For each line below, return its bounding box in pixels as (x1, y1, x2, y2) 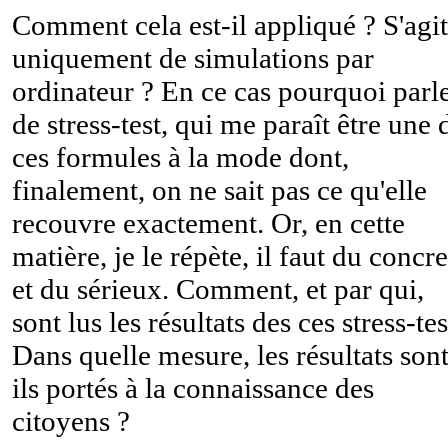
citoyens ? (12, 404, 130, 437)
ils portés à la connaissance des (12, 371, 374, 404)
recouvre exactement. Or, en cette (12, 206, 405, 239)
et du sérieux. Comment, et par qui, (12, 272, 424, 305)
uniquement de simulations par (12, 41, 374, 74)
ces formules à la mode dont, (12, 140, 349, 173)
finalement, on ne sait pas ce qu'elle (12, 173, 427, 206)
